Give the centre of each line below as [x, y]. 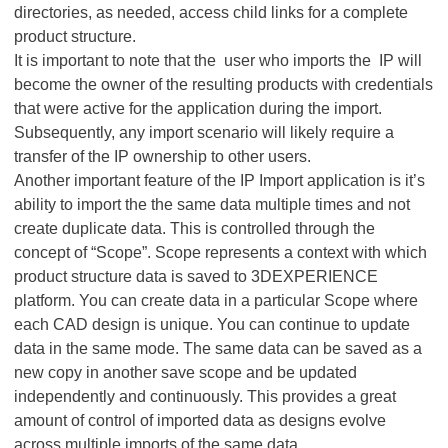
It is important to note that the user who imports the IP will [218, 60]
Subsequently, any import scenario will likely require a [204, 132]
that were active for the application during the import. [198, 108]
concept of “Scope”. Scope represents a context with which [220, 252]
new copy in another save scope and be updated [185, 372]
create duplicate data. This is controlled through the [194, 228]
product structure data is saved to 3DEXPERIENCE [196, 276]
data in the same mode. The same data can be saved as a [218, 348]
